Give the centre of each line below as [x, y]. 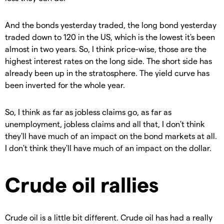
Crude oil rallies [82, 184]
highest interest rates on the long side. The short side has [108, 61]
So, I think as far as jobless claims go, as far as [88, 112]
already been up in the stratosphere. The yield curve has [107, 73]
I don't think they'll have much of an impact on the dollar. [108, 148]
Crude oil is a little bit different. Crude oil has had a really [109, 217]
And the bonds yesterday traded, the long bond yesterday [111, 25]
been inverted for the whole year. [65, 85]
